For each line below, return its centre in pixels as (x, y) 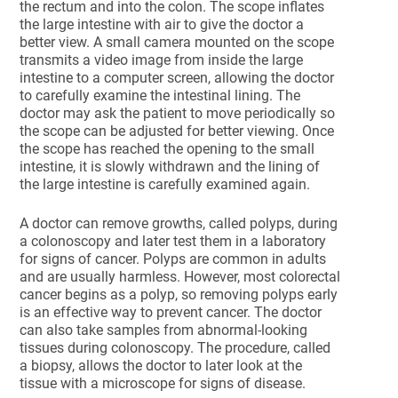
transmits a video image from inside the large (162, 60)
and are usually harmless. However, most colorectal (180, 277)
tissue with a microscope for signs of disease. (163, 383)
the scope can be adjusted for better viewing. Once (177, 131)
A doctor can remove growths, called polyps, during (179, 223)
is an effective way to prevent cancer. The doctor (171, 312)
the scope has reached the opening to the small (167, 149)
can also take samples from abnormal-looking (164, 330)
